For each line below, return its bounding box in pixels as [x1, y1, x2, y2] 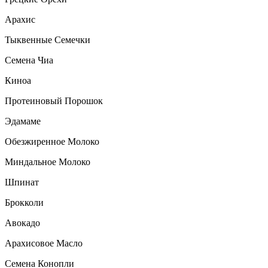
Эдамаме [5, 116, 41, 127]
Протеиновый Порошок [5, 96, 103, 106]
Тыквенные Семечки [5, 35, 90, 45]
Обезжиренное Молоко [5, 136, 99, 147]
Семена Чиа [5, 55, 53, 66]
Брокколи [5, 197, 44, 208]
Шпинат [5, 177, 39, 188]
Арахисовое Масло [5, 238, 83, 249]
